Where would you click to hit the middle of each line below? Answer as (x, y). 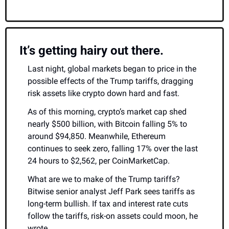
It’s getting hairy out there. (91, 51)
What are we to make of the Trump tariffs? (104, 179)
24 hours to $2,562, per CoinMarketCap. (99, 161)
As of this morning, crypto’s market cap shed (107, 112)
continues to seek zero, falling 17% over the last (113, 149)
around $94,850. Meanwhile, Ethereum (97, 136)
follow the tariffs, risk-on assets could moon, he (113, 216)
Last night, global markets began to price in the (112, 69)
